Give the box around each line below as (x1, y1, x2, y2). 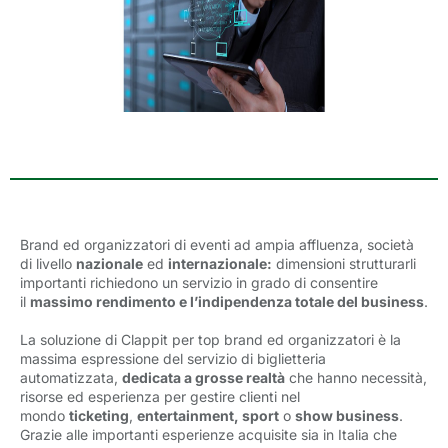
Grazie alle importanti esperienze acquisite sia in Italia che (20, 426, 397, 443)
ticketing (69, 407, 129, 424)
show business (295, 407, 399, 424)
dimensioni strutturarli (272, 255, 416, 272)
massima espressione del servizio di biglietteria (20, 350, 326, 367)
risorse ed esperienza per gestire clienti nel (20, 388, 300, 405)
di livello (20, 255, 72, 272)
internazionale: (168, 255, 272, 272)
